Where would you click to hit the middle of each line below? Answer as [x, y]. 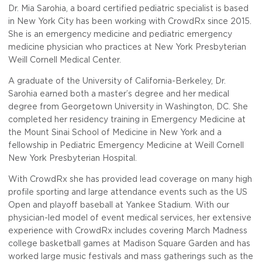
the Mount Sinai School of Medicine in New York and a [115, 132]
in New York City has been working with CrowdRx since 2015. [130, 21]
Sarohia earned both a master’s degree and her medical [119, 94]
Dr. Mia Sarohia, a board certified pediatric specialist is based [128, 8]
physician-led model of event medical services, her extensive [130, 218]
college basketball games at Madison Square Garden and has [129, 244]
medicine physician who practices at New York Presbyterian [127, 47]
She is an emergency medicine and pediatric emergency [120, 34]
